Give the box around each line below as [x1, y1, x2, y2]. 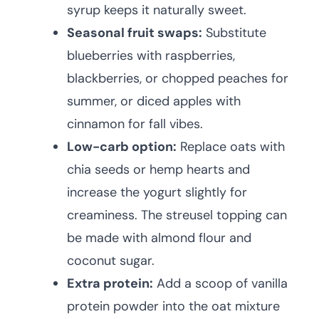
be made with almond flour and [67, 229, 251, 247]
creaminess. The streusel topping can [67, 206, 287, 224]
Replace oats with [177, 138, 285, 156]
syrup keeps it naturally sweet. [67, 1, 246, 19]
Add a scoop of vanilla [153, 275, 288, 293]
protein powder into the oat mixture [67, 298, 280, 315]
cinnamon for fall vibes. [67, 115, 203, 133]
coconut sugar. [67, 252, 155, 270]
